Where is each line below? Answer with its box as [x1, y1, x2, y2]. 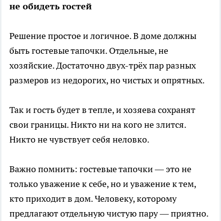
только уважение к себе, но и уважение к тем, [9, 178, 196, 190]
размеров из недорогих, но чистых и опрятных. [9, 74, 205, 86]
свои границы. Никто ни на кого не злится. [9, 119, 186, 131]
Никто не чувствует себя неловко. [9, 134, 149, 146]
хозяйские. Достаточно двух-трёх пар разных [9, 60, 196, 72]
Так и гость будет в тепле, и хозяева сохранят [9, 104, 195, 116]
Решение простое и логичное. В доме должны [9, 30, 196, 42]
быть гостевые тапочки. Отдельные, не [9, 45, 168, 57]
